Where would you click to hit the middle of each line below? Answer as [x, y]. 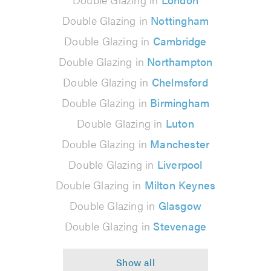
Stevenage [180, 226]
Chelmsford [180, 82]
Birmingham [180, 102]
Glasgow [180, 205]
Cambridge [180, 41]
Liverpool [180, 164]
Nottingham [180, 20]
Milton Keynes [180, 184]
